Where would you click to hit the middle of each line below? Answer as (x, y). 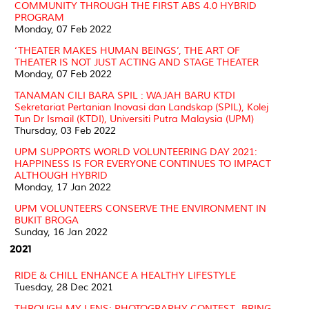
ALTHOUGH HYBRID (61, 175)
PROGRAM (39, 17)
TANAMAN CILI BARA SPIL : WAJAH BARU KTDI (125, 95)
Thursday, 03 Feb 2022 (65, 130)
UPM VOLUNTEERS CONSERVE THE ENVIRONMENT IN (140, 208)
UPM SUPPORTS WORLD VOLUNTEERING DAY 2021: (136, 152)
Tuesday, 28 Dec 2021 (64, 287)
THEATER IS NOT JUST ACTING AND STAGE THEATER (137, 62)
